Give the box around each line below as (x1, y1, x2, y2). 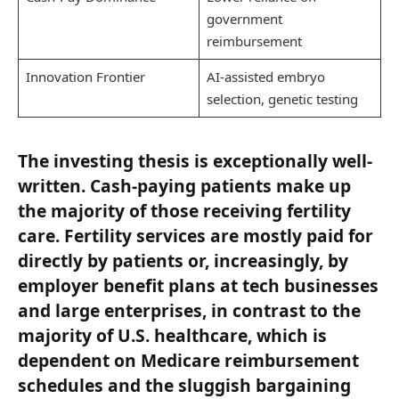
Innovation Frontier (25, 67, 145, 85)
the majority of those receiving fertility (18, 198, 351, 223)
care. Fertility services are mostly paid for (18, 223, 373, 248)
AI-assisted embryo (206, 67, 325, 85)
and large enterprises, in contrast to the (18, 297, 361, 322)
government (206, 9, 282, 28)
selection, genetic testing (206, 89, 358, 108)
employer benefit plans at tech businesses (18, 273, 379, 297)
